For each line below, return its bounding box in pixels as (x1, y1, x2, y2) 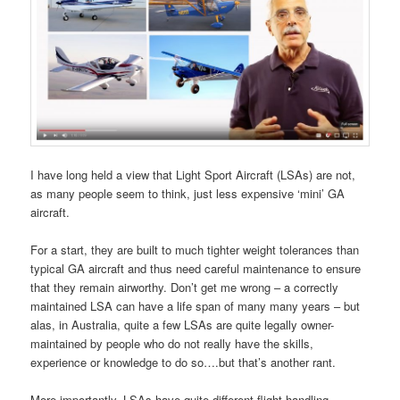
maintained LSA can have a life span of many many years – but (30, 297, 361, 315)
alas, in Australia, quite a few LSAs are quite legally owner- (30, 316, 335, 334)
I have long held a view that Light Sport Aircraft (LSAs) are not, (30, 166, 356, 184)
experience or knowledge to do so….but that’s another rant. (30, 354, 337, 371)
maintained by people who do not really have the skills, (30, 335, 314, 353)
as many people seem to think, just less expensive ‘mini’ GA (30, 185, 346, 203)
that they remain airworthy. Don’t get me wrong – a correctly (30, 279, 339, 296)
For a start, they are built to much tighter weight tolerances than (30, 241, 360, 259)
